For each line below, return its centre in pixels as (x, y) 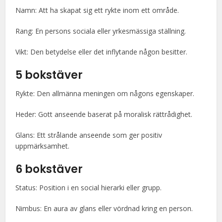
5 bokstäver (49, 75)
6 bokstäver (49, 169)
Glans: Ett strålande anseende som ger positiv (89, 135)
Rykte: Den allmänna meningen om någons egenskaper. (105, 93)
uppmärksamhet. (43, 146)
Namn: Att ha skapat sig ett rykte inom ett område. (97, 10)
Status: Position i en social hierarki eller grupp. (89, 188)
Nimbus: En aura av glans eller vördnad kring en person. (104, 208)
